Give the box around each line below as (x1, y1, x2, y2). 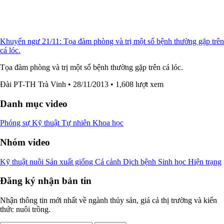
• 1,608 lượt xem (110, 79, 163, 88)
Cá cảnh (95, 157, 123, 166)
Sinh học (158, 157, 188, 166)
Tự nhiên (61, 118, 92, 127)
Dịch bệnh (123, 157, 158, 166)
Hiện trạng (188, 157, 221, 166)
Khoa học (92, 118, 123, 127)
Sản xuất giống (45, 157, 95, 166)
